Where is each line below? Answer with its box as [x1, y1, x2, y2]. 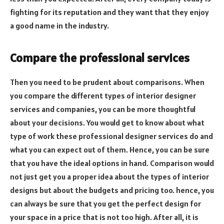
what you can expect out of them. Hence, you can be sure [10, 144, 209, 154]
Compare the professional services [10, 49, 189, 65]
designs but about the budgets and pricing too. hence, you [10, 184, 214, 195]
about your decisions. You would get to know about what [10, 117, 204, 127]
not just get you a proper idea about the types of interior [10, 171, 209, 181]
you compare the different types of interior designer [10, 90, 196, 100]
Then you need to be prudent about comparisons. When [10, 76, 204, 87]
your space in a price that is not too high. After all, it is [10, 211, 198, 222]
